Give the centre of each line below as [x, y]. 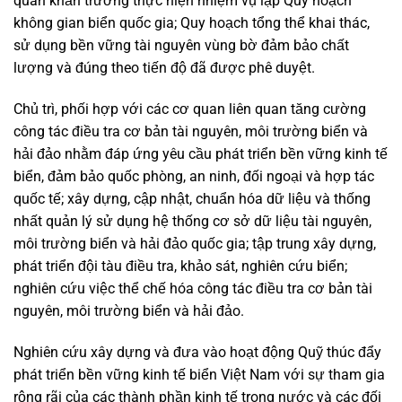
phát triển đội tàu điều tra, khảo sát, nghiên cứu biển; [180, 267]
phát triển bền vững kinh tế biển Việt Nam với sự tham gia [199, 374]
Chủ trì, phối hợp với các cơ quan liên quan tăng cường [190, 109]
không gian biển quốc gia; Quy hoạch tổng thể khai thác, [192, 23]
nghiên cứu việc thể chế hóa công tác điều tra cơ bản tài [193, 289]
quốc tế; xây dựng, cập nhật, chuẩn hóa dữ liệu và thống [192, 199]
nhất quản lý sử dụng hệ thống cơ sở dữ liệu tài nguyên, [192, 222]
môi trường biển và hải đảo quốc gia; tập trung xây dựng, [195, 244]
